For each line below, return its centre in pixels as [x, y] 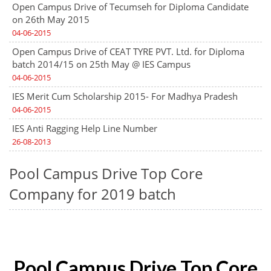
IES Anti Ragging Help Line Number [85, 128]
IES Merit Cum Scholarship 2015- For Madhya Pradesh [125, 96]
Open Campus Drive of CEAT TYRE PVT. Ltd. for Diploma [128, 51]
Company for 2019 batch [93, 194]
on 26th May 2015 [51, 19]
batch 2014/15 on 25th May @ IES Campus [101, 64]
